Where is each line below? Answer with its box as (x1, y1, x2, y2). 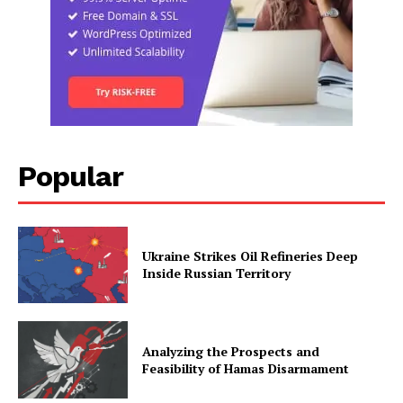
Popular (18, 158, 123, 193)
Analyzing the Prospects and (142, 343, 320, 361)
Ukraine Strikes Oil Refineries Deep (142, 247, 359, 265)
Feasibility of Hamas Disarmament (142, 360, 350, 378)
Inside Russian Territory (142, 264, 291, 282)
